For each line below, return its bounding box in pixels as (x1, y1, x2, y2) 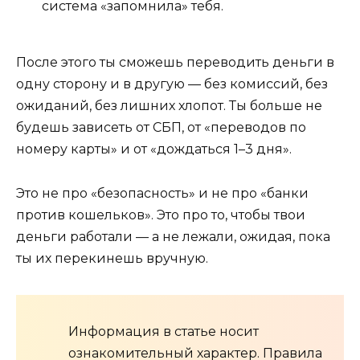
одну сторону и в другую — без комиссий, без (16, 76, 328, 92)
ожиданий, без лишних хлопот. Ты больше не (16, 98, 322, 114)
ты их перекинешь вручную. (16, 250, 208, 266)
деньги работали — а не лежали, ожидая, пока (16, 228, 330, 244)
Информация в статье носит (68, 323, 259, 339)
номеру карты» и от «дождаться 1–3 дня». (16, 141, 292, 157)
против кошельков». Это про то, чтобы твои (16, 207, 305, 223)
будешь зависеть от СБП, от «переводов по (16, 120, 306, 136)
